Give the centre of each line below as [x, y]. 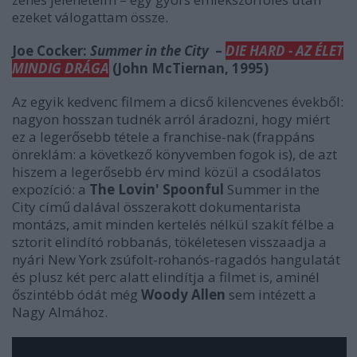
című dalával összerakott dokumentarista [169, 207]
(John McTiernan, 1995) [189, 68]
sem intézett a [271, 294]
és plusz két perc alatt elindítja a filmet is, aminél [166, 277]
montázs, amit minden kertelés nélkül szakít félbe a [173, 224]
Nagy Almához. [60, 312]
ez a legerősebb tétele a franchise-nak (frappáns [163, 137]
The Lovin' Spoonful [158, 189]
